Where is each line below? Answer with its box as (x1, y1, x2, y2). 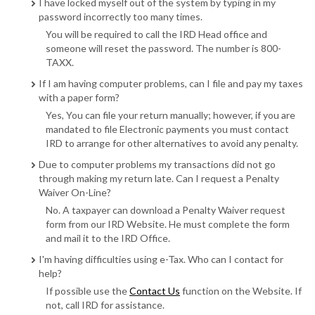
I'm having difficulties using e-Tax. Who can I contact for (39, 253, 283, 265)
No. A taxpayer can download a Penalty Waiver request (46, 204, 285, 216)
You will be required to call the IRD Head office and (46, 28, 267, 40)
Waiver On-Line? (39, 186, 111, 198)
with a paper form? (39, 91, 120, 103)
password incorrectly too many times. (39, 11, 202, 22)
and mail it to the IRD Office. (46, 232, 170, 244)
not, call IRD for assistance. (46, 299, 165, 311)
